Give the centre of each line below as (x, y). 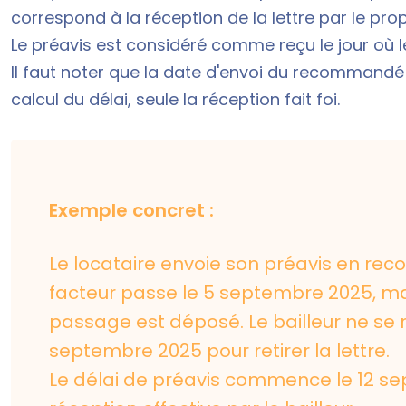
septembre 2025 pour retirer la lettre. (220, 351)
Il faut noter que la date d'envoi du (152, 72)
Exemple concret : (132, 211)
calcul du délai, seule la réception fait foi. (175, 99)
